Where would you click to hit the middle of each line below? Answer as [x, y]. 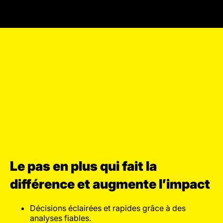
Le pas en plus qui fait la [83, 166]
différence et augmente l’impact [110, 184]
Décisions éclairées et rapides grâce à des [108, 208]
